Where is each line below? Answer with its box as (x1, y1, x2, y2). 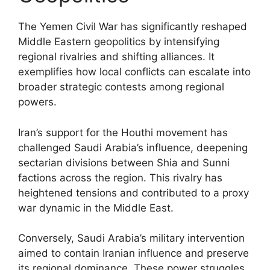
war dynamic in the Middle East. (18, 201, 174, 214)
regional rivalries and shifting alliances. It (18, 51, 215, 63)
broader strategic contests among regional (18, 81, 224, 93)
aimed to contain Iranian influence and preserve (18, 247, 249, 259)
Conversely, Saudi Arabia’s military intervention (18, 232, 245, 244)
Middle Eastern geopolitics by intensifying (18, 36, 219, 48)
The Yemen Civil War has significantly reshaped (18, 20, 247, 33)
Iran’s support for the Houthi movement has (18, 126, 228, 139)
